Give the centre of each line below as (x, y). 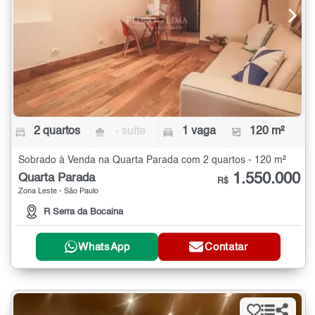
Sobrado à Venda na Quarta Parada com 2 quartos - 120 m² (152, 160)
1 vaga (199, 131)
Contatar (226, 247)
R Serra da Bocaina (83, 212)
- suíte (131, 131)
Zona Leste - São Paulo (58, 191)
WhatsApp (104, 247)
